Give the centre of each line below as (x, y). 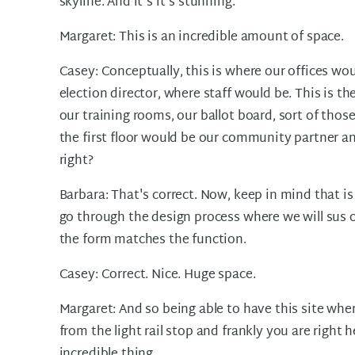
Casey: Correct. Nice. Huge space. (157, 275)
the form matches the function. (153, 240)
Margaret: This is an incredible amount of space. (201, 38)
